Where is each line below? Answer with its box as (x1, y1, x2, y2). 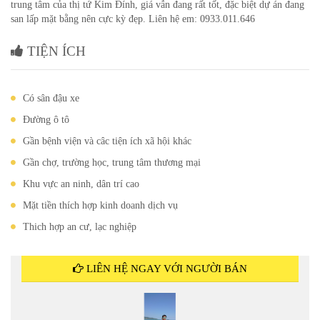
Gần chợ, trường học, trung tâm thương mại (23, 157, 201, 168)
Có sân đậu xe (23, 93, 79, 104)
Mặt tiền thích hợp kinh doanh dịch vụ (23, 200, 178, 211)
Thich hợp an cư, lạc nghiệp (23, 221, 136, 232)
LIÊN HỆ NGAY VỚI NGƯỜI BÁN (84, 263, 247, 274)
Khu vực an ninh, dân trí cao (23, 179, 139, 189)
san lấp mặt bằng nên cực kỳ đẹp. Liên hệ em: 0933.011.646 (11, 14, 255, 24)
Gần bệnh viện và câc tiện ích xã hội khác (23, 136, 191, 146)
